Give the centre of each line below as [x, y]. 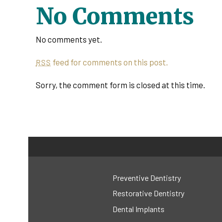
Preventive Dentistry [147, 177]
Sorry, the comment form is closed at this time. [120, 85]
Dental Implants [139, 209]
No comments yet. [69, 39]
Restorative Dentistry [148, 193]
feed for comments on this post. [110, 62]
